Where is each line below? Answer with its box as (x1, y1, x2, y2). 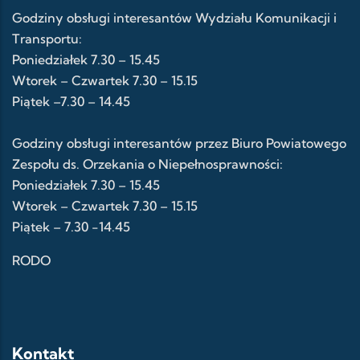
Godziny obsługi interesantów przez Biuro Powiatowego (12, 135, 346, 152)
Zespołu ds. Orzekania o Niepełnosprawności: (12, 156, 283, 173)
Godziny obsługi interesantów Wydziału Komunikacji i (12, 10, 337, 27)
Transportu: (12, 31, 82, 47)
